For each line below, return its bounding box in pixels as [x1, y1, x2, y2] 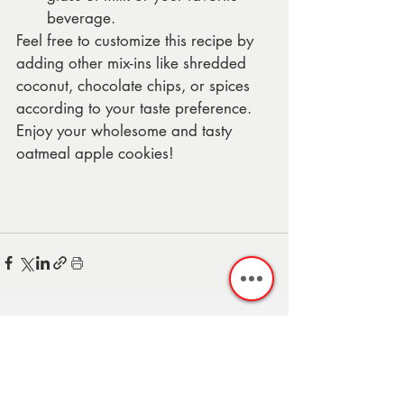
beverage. [47, 7, 115, 28]
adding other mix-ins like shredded [16, 52, 251, 73]
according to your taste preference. [16, 97, 256, 118]
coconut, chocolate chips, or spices [16, 75, 254, 96]
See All [251, 320, 289, 338]
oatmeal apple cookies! [16, 142, 174, 163]
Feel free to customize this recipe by [16, 30, 258, 50]
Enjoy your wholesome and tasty [16, 120, 236, 141]
